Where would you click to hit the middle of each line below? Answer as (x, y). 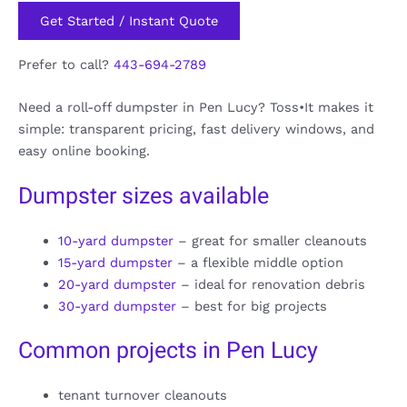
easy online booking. (84, 151)
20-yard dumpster (117, 285)
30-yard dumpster (117, 307)
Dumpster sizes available (144, 197)
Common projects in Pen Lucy (168, 352)
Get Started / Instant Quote (129, 21)
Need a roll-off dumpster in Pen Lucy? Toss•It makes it (196, 108)
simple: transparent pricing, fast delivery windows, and (196, 129)
